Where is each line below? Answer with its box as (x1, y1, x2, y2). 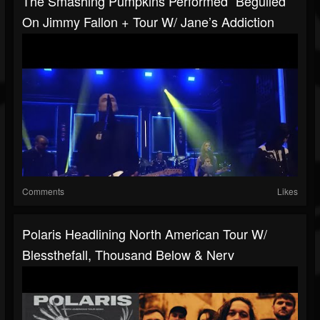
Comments (22, 185, 64, 198)
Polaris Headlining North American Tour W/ (22, 224, 267, 244)
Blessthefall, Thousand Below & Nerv (22, 245, 234, 264)
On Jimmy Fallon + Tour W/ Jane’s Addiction (22, 12, 274, 31)
